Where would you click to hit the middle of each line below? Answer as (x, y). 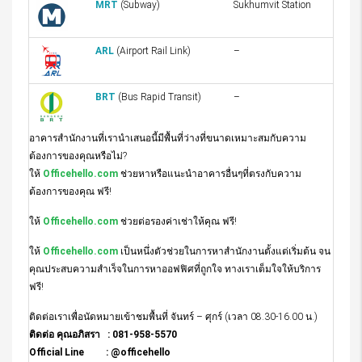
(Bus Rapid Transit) (158, 97)
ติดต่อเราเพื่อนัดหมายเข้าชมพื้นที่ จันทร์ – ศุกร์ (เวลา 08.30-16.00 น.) (173, 317)
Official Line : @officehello (100, 353)
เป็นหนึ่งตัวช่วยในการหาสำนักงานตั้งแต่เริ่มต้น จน (225, 252)
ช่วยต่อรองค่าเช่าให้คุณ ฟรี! (179, 222)
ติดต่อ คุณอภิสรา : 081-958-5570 (103, 335)
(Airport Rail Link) (152, 51)
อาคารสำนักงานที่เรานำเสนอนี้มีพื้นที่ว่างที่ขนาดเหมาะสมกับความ (168, 139)
